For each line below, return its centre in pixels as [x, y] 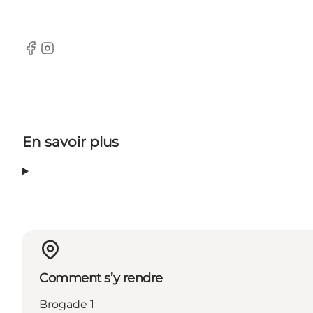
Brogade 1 [67, 305]
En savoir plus [71, 142]
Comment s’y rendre [101, 278]
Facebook [49, 55]
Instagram [67, 55]
